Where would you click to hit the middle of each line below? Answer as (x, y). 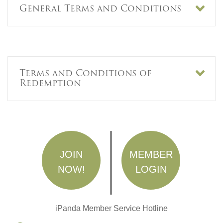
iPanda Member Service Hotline (111, 209)
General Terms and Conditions (100, 8)
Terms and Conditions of (85, 73)
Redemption (50, 83)
